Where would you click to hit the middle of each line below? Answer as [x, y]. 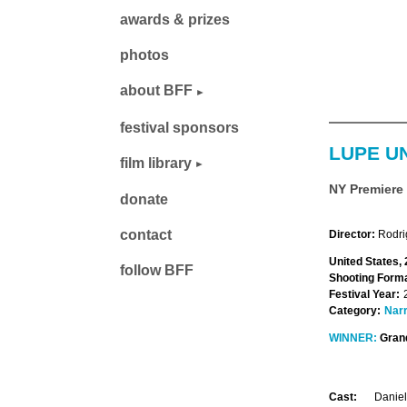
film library [156, 163]
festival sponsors [179, 127]
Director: [352, 234]
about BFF [156, 91]
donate [144, 200]
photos [144, 55]
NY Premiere [366, 189]
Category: [355, 310]
